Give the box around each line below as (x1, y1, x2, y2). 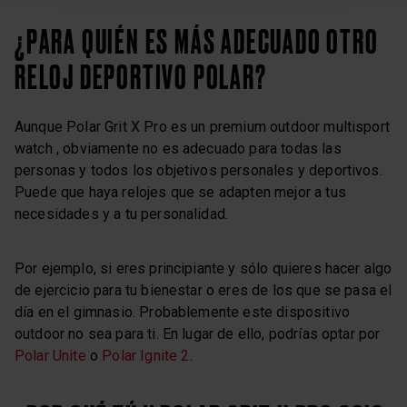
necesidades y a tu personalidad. (15, 205, 229, 223)
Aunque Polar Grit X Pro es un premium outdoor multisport (15, 118, 390, 136)
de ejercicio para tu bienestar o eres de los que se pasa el (15, 282, 392, 300)
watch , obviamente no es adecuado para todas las (15, 140, 342, 158)
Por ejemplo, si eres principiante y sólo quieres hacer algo (15, 260, 392, 278)
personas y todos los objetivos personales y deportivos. (15, 162, 382, 180)
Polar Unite (15, 347, 86, 365)
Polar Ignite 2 (102, 347, 190, 365)
